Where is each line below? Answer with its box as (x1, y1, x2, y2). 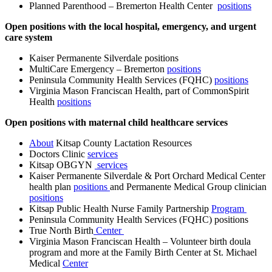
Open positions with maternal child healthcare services (5, 117, 228, 127)
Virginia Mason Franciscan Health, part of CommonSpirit (29, 85, 249, 96)
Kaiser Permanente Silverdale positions (29, 52, 178, 63)
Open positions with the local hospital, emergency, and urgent (5, 21, 256, 32)
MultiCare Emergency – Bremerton (29, 63, 167, 74)
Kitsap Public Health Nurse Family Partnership (29, 203, 211, 214)
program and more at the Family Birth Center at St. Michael (29, 246, 257, 257)
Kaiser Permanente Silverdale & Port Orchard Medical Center (29, 170, 265, 181)
